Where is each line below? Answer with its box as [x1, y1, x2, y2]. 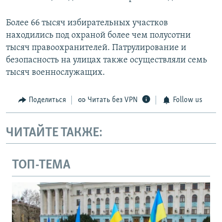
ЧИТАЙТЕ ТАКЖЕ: [6, 126, 103, 140]
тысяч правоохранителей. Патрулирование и [6, 43, 186, 53]
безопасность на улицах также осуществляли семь [6, 55, 207, 65]
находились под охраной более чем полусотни [6, 31, 191, 41]
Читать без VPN [88, 96, 138, 105]
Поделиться [28, 96, 66, 105]
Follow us [172, 96, 202, 105]
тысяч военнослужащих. [6, 68, 105, 78]
